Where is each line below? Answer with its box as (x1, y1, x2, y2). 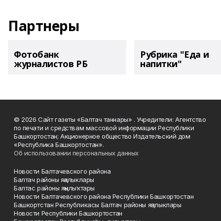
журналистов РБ (14, 58, 88, 70)
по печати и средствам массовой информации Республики (14, 123, 194, 132)
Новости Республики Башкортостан (14, 209, 122, 217)
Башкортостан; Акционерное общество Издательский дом (14, 132, 190, 140)
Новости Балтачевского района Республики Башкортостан (14, 192, 194, 200)
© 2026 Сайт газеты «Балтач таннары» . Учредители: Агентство (14, 115, 206, 123)
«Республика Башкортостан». (14, 140, 106, 148)
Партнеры (8, 16, 79, 35)
